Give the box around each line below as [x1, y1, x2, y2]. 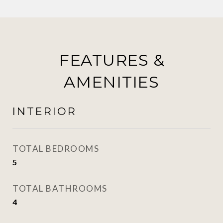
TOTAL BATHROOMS [12, 183, 108, 194]
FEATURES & [58, 50, 165, 70]
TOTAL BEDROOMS [12, 143, 99, 154]
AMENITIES [64, 72, 159, 92]
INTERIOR [12, 105, 77, 117]
